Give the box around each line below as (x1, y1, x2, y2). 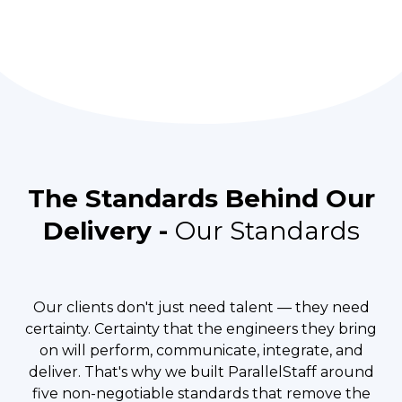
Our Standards (174, 214, 360, 246)
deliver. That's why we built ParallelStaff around (28, 363, 374, 380)
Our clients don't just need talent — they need (32, 298, 370, 316)
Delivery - (42, 214, 175, 246)
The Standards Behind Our (27, 182, 375, 214)
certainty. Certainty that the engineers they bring (25, 319, 377, 337)
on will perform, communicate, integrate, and (39, 341, 363, 359)
